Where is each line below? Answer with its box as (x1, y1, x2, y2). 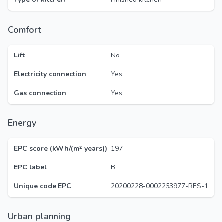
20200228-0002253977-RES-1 (111, 181, 208, 191)
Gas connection (14, 88, 66, 98)
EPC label (14, 163, 47, 172)
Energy (13, 117, 36, 129)
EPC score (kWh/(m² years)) (14, 144, 107, 153)
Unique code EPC (14, 181, 71, 191)
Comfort (13, 24, 41, 36)
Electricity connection (14, 69, 86, 79)
